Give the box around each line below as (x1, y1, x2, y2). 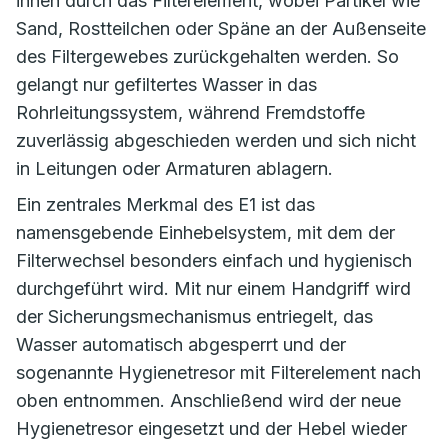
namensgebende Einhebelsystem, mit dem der (16, 221, 395, 243)
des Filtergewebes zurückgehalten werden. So (16, 45, 399, 67)
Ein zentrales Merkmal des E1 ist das (16, 193, 315, 215)
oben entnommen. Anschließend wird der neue (16, 389, 401, 411)
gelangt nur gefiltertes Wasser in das (16, 73, 317, 95)
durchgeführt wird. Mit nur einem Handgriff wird (16, 277, 411, 299)
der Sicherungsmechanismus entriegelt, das (16, 305, 373, 327)
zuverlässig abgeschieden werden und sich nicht (16, 129, 416, 151)
